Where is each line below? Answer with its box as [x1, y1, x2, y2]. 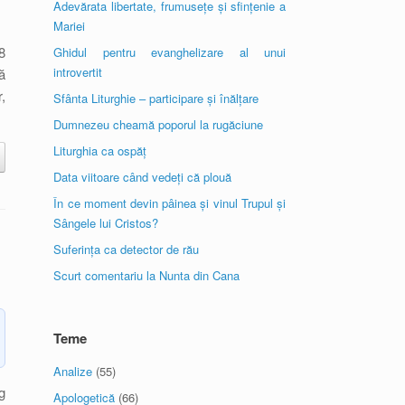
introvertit [53, 63, 103, 80]
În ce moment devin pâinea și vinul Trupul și [53, 194, 286, 212]
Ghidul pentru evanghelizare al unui [53, 43, 286, 61]
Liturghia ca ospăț [53, 142, 147, 159]
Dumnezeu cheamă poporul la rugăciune [53, 116, 264, 133]
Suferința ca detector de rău [53, 240, 200, 258]
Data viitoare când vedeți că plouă [53, 168, 232, 185]
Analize [53, 363, 93, 380]
